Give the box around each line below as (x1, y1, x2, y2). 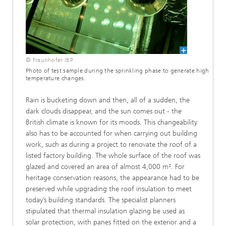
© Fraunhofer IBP (26, 56, 73, 64)
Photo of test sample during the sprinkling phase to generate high (26, 67, 209, 74)
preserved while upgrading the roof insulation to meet (26, 185, 192, 193)
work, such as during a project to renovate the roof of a (26, 140, 197, 149)
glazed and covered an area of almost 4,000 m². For (26, 162, 185, 171)
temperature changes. (26, 75, 86, 82)
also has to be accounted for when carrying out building (26, 129, 197, 138)
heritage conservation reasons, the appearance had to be (26, 174, 199, 182)
